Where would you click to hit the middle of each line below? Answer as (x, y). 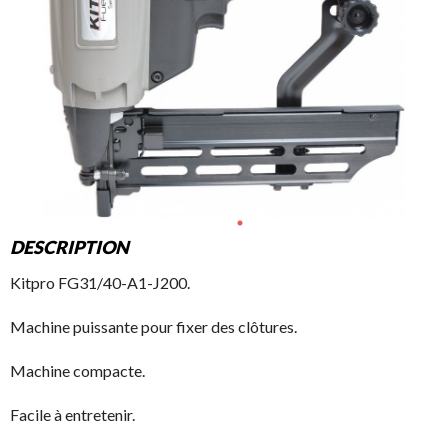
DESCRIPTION (69, 247)
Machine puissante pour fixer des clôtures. (153, 326)
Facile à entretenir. (72, 414)
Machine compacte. (77, 370)
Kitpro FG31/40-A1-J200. (100, 282)
